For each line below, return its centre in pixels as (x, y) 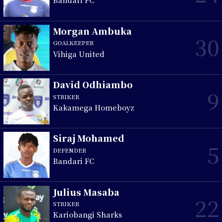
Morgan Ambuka (93, 31)
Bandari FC (74, 161)
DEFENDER (70, 150)
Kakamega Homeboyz (94, 107)
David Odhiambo (93, 85)
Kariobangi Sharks (88, 215)
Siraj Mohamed (89, 138)
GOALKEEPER (74, 43)
